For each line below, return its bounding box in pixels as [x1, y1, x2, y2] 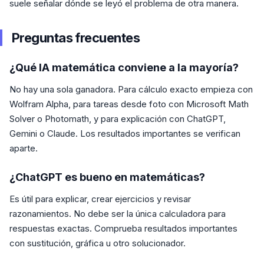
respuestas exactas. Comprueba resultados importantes [9, 223, 237, 235]
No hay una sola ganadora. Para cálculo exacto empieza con [9, 84, 253, 95]
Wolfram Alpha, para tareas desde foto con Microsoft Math [9, 98, 249, 110]
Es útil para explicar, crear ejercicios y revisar [9, 193, 191, 205]
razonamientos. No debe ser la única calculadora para [9, 208, 226, 220]
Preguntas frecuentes [12, 30, 140, 46]
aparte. [9, 143, 38, 154]
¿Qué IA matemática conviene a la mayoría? [9, 61, 239, 74]
